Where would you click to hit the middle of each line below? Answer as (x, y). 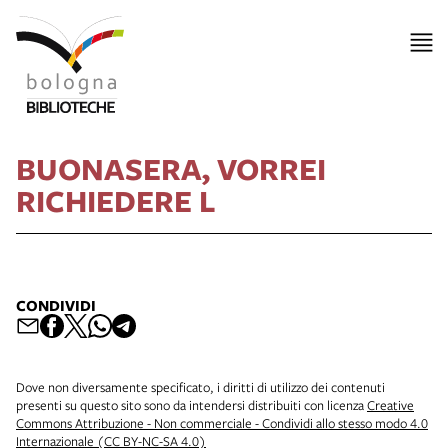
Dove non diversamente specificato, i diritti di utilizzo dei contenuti (200, 386)
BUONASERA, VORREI (171, 168)
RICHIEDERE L (116, 200)
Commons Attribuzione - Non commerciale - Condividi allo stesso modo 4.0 (222, 422)
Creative (390, 404)
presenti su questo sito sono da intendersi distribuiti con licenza (191, 404)
